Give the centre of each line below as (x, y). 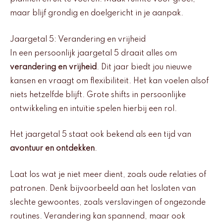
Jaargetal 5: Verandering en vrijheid (78, 39)
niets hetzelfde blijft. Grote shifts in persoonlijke (98, 95)
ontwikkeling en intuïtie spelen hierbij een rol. (93, 109)
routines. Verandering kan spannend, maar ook (98, 216)
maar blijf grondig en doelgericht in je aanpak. (97, 14)
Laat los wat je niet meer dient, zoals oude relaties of (108, 175)
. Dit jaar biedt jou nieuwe (144, 67)
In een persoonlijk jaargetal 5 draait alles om (93, 53)
